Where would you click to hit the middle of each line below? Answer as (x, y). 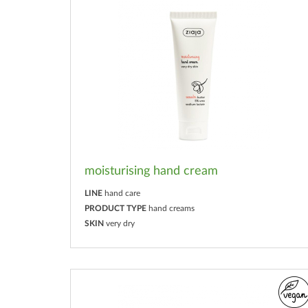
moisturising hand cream (151, 171)
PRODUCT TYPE (115, 208)
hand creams (172, 208)
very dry (120, 223)
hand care (122, 193)
